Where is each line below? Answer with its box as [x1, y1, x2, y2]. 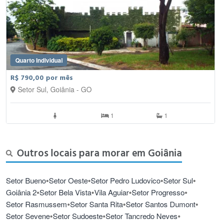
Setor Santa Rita [70, 199, 123, 210]
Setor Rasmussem [6, 199, 67, 210]
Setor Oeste [49, 175, 88, 186]
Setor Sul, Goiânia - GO [18, 84, 92, 94]
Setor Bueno [6, 175, 46, 186]
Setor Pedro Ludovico [91, 175, 160, 186]
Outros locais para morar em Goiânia [17, 146, 182, 160]
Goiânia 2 [6, 187, 37, 198]
